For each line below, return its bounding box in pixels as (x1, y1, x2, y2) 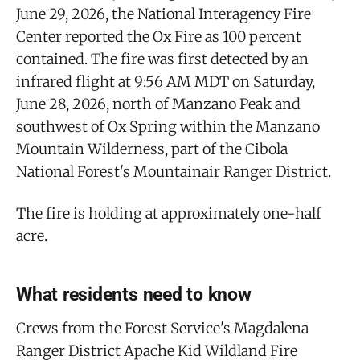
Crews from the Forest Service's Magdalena (16, 318, 309, 337)
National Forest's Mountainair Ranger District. (16, 162, 331, 181)
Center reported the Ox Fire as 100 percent (16, 27, 301, 46)
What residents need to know (16, 283, 252, 305)
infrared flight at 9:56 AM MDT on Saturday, (16, 72, 315, 91)
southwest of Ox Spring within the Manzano (16, 117, 320, 136)
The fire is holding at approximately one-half (16, 203, 321, 223)
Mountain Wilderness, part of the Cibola (16, 139, 288, 158)
